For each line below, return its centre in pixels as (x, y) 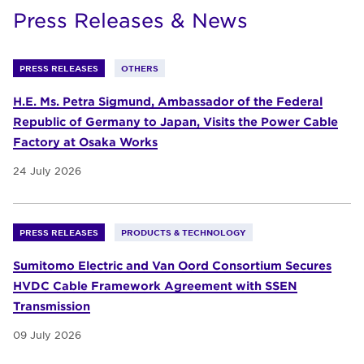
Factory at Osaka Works (85, 142)
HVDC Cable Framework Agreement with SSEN (155, 286)
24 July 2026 (47, 171)
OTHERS (140, 68)
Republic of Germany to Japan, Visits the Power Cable (175, 122)
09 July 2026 (47, 335)
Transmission (52, 306)
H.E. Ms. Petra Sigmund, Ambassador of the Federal (168, 102)
